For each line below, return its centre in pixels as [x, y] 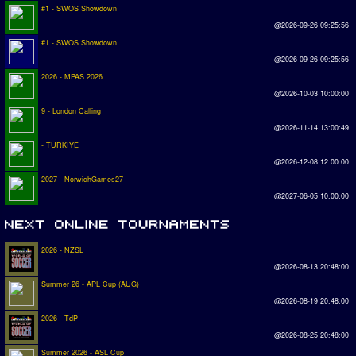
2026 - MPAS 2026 [72, 77]
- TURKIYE [60, 145]
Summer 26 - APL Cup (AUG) [90, 284]
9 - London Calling [71, 111]
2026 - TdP [60, 318]
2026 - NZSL [62, 250]
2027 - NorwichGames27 [82, 180]
